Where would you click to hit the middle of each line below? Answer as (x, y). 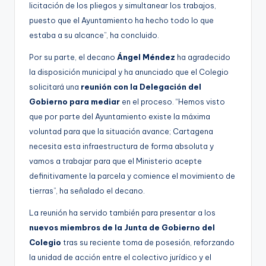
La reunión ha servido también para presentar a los (122, 212)
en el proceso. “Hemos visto (172, 101)
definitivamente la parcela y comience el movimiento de (132, 175)
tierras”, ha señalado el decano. (87, 190)
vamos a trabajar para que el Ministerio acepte (115, 161)
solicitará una (55, 86)
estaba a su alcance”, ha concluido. (94, 35)
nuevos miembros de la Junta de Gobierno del (122, 227)
